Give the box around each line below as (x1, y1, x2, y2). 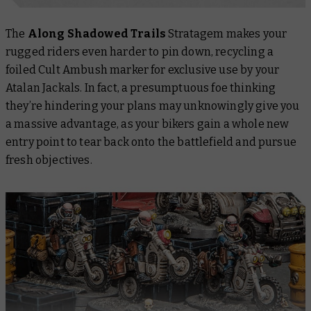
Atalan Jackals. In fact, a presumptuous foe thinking (6, 81, 276, 94)
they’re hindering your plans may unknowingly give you (6, 99, 300, 112)
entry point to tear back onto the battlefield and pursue (6, 135, 296, 149)
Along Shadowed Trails (27, 26, 167, 40)
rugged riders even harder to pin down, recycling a (6, 44, 274, 58)
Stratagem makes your (166, 26, 287, 40)
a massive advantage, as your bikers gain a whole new (6, 117, 289, 131)
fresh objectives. (6, 153, 92, 167)
